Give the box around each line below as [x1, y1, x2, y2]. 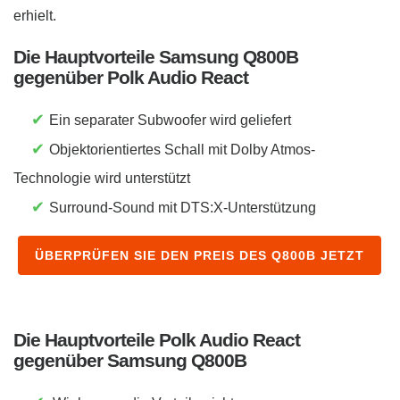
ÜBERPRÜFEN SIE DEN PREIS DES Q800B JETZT [35, 247, 364, 262]
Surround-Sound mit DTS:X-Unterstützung [49, 199, 316, 215]
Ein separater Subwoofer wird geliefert [49, 112, 291, 128]
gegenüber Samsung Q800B [13, 349, 246, 371]
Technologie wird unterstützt [13, 170, 190, 186]
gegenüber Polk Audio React [13, 66, 248, 87]
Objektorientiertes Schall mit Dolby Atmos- [49, 141, 315, 157]
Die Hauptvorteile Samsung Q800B [13, 46, 298, 67]
